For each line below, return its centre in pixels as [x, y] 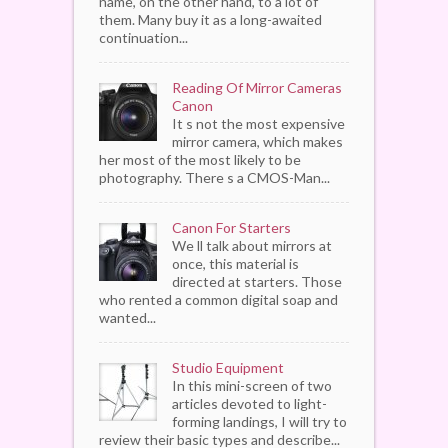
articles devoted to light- [249, 403]
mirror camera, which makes [257, 141]
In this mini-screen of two [252, 385]
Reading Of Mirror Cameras [257, 87]
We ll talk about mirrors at [252, 245]
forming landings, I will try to [259, 421]
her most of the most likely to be [200, 159]
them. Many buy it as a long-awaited [210, 19]
